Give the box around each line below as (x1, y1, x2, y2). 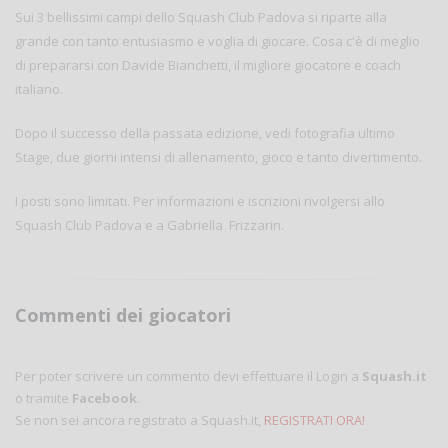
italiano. (15, 80, 63, 99)
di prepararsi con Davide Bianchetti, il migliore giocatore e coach (15, 56, 401, 75)
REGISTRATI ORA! (264, 411, 365, 430)
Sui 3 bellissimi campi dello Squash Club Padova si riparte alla (15, 8, 387, 27)
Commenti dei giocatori (15, 303, 231, 328)
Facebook (72, 389, 137, 408)
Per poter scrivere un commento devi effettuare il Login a (15, 367, 362, 386)
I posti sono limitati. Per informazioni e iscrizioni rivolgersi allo (15, 192, 385, 211)
